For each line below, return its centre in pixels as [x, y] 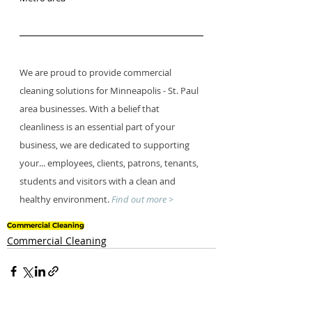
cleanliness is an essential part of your [98, 126]
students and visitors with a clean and [99, 181]
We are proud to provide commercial [96, 72]
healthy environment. [65, 199]
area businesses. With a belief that [91, 108]
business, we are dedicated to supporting [106, 145]
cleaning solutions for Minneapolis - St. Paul [110, 90]
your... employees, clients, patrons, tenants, [110, 163]
